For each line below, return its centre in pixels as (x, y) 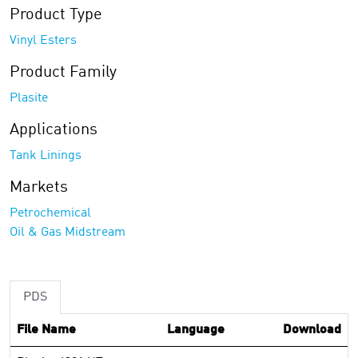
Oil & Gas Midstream (68, 233)
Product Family (63, 73)
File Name (46, 330)
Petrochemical (50, 213)
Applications (54, 130)
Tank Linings (46, 156)
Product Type (56, 15)
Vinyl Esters (43, 41)
